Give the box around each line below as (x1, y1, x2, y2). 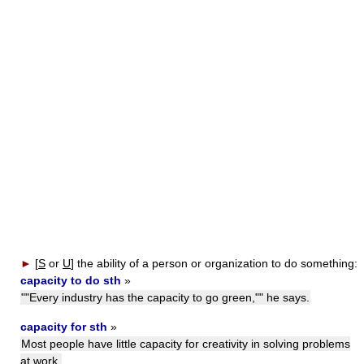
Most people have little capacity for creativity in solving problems (21, 337, 350, 350)
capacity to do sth (20, 274, 121, 287)
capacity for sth (20, 320, 107, 333)
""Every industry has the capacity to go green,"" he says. (21, 291, 310, 304)
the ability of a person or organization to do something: (77, 257, 357, 270)
